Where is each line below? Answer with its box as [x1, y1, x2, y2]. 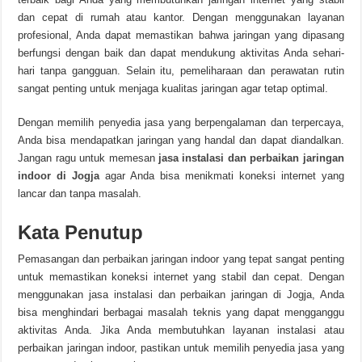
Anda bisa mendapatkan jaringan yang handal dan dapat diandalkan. [18, 134, 344, 146]
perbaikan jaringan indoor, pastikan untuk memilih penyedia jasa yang [18, 342, 344, 354]
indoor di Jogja [18, 170, 100, 182]
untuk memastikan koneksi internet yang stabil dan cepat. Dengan [18, 271, 344, 283]
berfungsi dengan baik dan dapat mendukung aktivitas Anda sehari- [18, 47, 344, 59]
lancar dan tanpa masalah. [18, 187, 142, 200]
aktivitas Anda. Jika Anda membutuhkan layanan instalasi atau [18, 324, 344, 336]
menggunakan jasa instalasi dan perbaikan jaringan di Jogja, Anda [18, 288, 344, 301]
